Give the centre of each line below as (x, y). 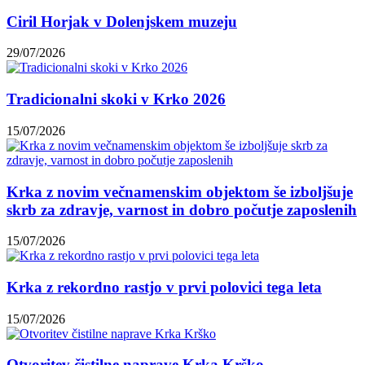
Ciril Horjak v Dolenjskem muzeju (122, 21)
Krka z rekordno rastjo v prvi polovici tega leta (164, 287)
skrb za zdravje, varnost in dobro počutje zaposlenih (182, 209)
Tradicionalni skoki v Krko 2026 (116, 99)
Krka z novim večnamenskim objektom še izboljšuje (180, 191)
